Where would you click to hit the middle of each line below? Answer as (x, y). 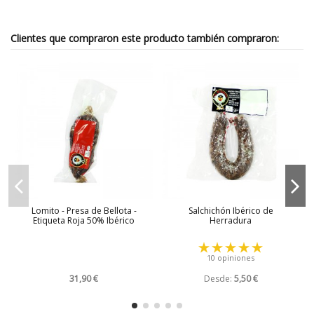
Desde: (218, 279)
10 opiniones (231, 258)
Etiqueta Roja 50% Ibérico (84, 221)
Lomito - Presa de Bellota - (84, 211)
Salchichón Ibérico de (231, 211)
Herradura (231, 221)
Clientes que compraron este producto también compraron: (145, 38)
